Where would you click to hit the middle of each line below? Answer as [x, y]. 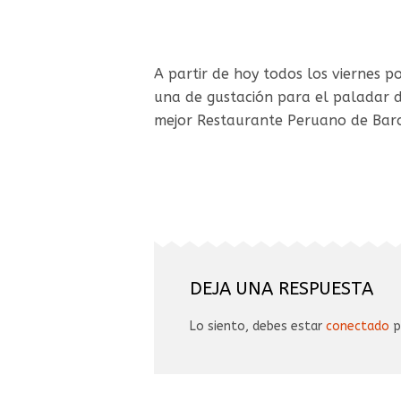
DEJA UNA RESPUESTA [282, 289]
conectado [358, 327]
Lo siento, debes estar [258, 327]
